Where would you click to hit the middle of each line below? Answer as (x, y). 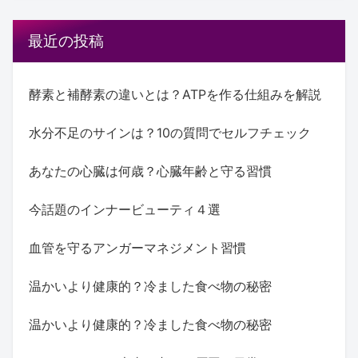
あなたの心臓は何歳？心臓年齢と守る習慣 (150, 171)
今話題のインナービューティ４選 (125, 209)
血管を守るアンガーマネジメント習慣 (137, 247)
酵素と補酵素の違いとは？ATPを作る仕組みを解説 (175, 94)
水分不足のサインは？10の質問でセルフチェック (170, 132)
